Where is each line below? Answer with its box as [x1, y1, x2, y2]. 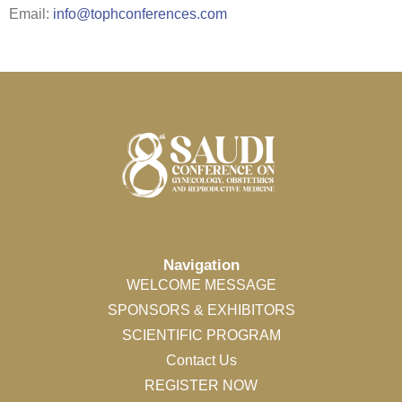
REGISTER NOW [144, 378, 258, 394]
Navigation [162, 257, 240, 275]
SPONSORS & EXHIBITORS [107, 302, 295, 319]
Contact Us [165, 353, 237, 369]
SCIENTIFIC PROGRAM [121, 328, 281, 344]
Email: [9, 5, 53, 22]
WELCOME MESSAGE [126, 277, 276, 293]
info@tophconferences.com [53, 5, 227, 22]
